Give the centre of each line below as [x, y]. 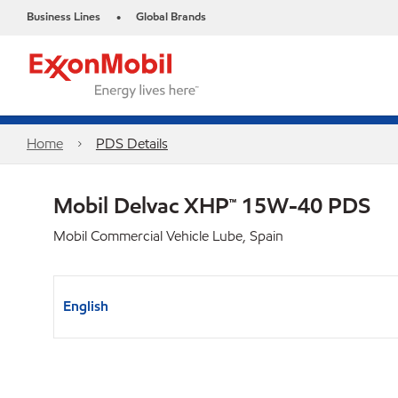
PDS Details [131, 143]
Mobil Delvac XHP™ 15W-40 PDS [212, 205]
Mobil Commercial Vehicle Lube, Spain [168, 236]
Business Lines [64, 17]
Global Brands [171, 17]
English [86, 306]
